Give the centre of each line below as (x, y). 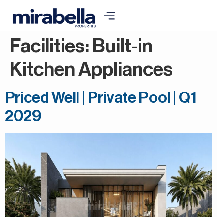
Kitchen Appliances (91, 69)
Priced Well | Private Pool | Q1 (101, 98)
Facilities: (51, 46)
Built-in (123, 46)
